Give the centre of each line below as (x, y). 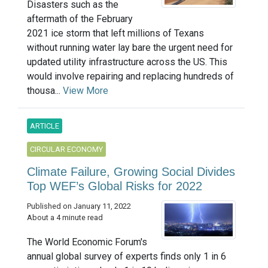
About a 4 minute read (65, 217)
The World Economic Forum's (87, 242)
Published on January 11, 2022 (79, 206)
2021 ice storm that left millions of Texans (115, 33)
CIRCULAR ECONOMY (66, 149)
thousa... (45, 90)
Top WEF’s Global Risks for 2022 (115, 186)
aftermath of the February (80, 19)
